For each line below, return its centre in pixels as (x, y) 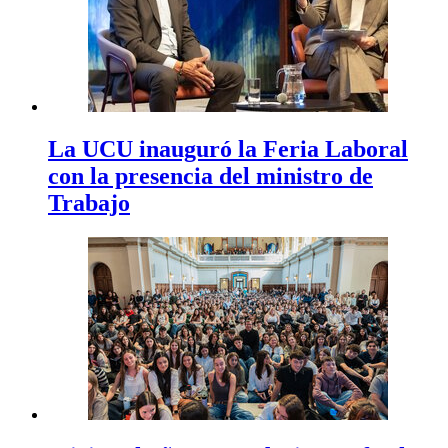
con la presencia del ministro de (210, 175)
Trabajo (89, 202)
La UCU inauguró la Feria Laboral (228, 148)
